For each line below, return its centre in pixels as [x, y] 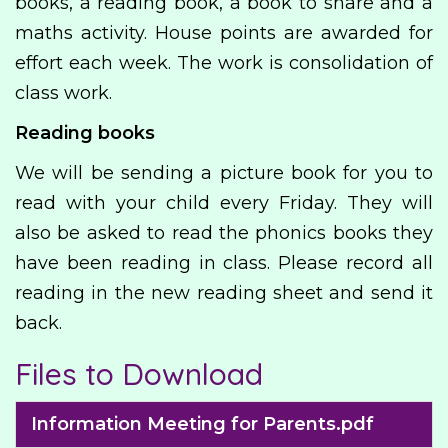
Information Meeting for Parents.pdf [202, 424]
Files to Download [139, 374]
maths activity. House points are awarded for [224, 33]
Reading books [85, 133]
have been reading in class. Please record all [224, 263]
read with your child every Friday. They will [224, 203]
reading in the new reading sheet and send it [224, 293]
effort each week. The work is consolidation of [224, 63]
